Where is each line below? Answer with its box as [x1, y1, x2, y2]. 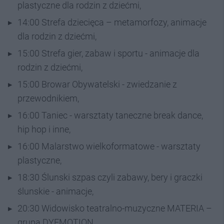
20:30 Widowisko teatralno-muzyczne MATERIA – [17, 202, 212, 213]
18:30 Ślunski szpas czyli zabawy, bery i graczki [17, 171, 202, 182]
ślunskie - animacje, [17, 185, 93, 196]
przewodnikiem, [17, 92, 79, 103]
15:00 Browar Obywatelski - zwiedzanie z [17, 78, 177, 89]
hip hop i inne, [17, 123, 70, 134]
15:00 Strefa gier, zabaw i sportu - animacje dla [17, 47, 199, 58]
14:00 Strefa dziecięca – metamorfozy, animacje [17, 16, 206, 27]
